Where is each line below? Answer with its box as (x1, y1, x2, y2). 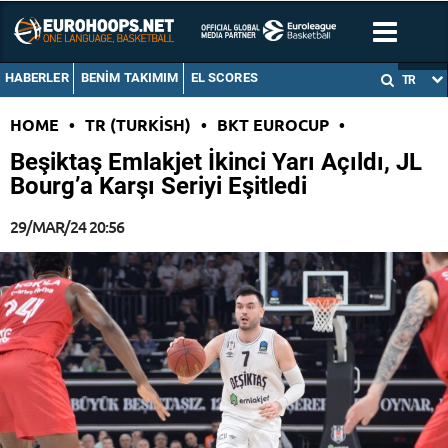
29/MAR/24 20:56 (10, 215, 124, 238)
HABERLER (4, 70, 69, 86)
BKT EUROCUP (217, 114, 329, 136)
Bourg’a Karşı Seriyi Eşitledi (10, 172, 307, 201)
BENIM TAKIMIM (80, 70, 179, 86)
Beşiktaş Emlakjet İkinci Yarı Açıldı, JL (10, 148, 422, 177)
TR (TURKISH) (85, 114, 191, 136)
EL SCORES (190, 70, 258, 86)
